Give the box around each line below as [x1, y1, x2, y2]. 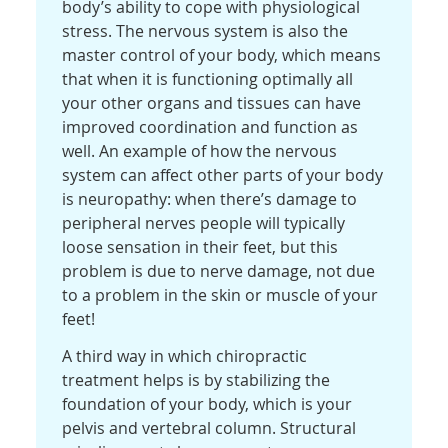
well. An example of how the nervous [62, 140, 338, 163]
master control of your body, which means [62, 44, 382, 67]
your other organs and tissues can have [62, 92, 362, 115]
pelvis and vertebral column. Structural [62, 417, 357, 440]
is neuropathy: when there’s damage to [62, 188, 358, 211]
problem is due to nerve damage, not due [62, 260, 376, 283]
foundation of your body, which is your [62, 393, 353, 416]
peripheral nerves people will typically [62, 212, 346, 235]
